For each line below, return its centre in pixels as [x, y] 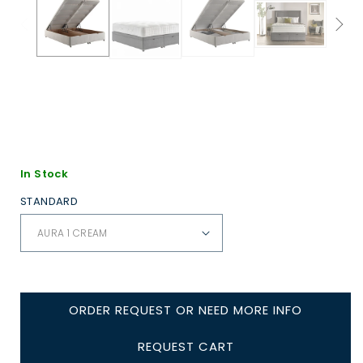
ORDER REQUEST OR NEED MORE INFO [186, 310]
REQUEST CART [186, 346]
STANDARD [49, 201]
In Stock [45, 173]
